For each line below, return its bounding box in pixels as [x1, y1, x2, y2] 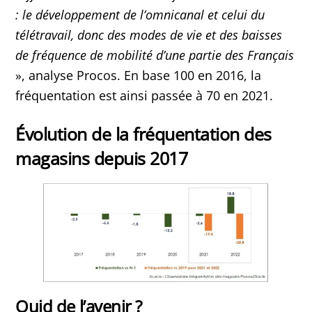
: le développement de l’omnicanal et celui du [15, 6, 265, 23]
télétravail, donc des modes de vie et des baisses [15, 26, 283, 43]
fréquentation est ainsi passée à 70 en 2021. [15, 86, 274, 104]
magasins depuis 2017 [15, 146, 188, 171]
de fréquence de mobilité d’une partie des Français [15, 46, 295, 63]
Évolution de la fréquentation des [15, 122, 272, 146]
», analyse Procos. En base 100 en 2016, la [15, 66, 262, 84]
